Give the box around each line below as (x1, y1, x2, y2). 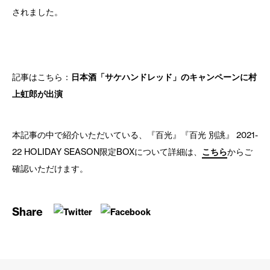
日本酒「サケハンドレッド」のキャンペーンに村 (71, 72, 257, 83)
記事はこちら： (12, 72, 71, 83)
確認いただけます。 (12, 163, 88, 174)
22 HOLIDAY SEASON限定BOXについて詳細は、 (12, 146, 202, 157)
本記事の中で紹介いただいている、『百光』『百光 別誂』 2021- (12, 130, 258, 140)
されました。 (12, 7, 63, 17)
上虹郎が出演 (12, 89, 63, 99)
